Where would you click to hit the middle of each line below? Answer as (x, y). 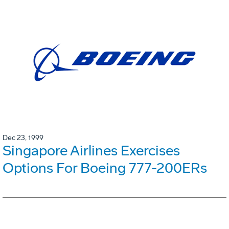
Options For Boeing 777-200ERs (105, 168)
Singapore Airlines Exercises (91, 150)
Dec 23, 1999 (23, 138)
